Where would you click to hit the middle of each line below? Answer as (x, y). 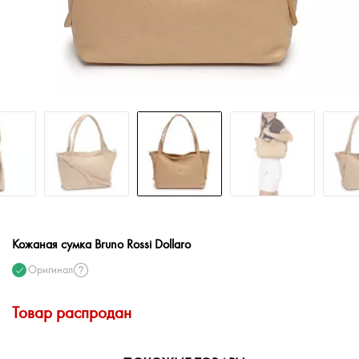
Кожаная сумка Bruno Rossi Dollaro (101, 245)
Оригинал (50, 270)
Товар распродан (72, 313)
